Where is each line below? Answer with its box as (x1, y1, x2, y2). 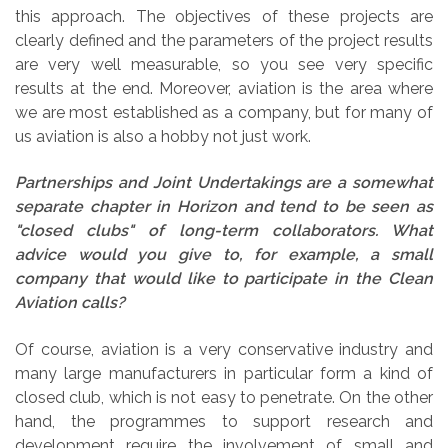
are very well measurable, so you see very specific (15, 55, 433, 74)
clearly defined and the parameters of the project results (15, 31, 433, 50)
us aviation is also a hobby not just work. (15, 127, 311, 146)
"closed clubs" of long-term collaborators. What (15, 221, 433, 241)
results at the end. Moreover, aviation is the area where (15, 79, 433, 98)
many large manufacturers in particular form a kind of (15, 363, 433, 383)
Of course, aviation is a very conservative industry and (15, 339, 433, 359)
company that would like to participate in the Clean (15, 269, 433, 289)
